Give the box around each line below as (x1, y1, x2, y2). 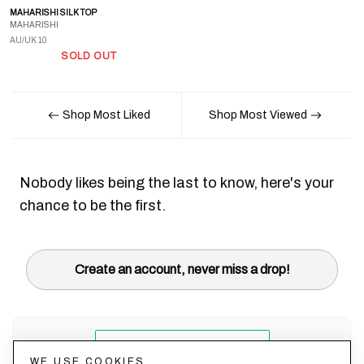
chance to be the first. (19, 197, 166, 214)
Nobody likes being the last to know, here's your (19, 175, 334, 191)
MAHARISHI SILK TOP (10, 8, 97, 17)
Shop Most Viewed (208, 109, 307, 121)
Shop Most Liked (62, 109, 150, 121)
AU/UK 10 (10, 36, 46, 45)
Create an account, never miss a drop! (74, 262, 290, 276)
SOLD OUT (61, 50, 118, 62)
